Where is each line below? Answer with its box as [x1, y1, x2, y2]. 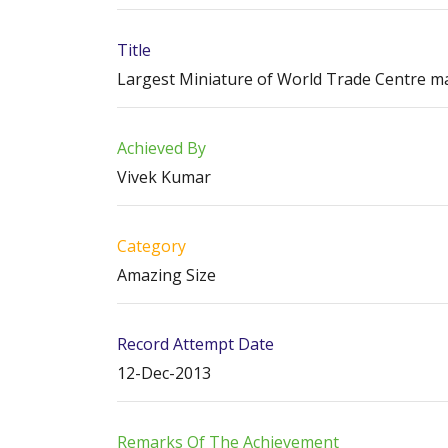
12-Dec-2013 [117, 362, 211, 384]
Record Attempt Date [117, 333, 274, 355]
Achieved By [117, 137, 206, 159]
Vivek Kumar [117, 166, 211, 188]
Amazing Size [117, 264, 216, 286]
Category [117, 235, 186, 257]
